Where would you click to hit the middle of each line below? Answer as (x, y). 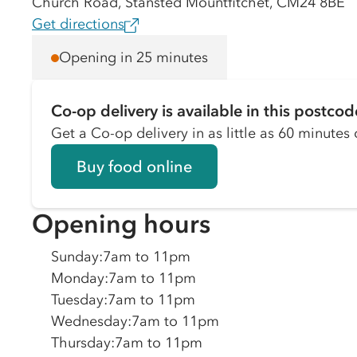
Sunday (75, 257)
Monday (78, 278)
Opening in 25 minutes (133, 57)
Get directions (78, 24)
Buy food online (134, 167)
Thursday (81, 343)
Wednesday (89, 321)
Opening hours (121, 224)
